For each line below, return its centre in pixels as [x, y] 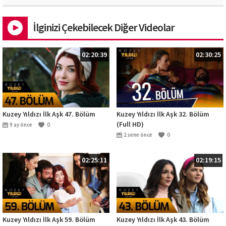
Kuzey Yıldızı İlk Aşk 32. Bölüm [163, 114]
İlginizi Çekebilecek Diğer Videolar [104, 27]
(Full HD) [130, 124]
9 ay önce [21, 125]
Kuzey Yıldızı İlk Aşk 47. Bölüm [49, 114]
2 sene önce [138, 135]
